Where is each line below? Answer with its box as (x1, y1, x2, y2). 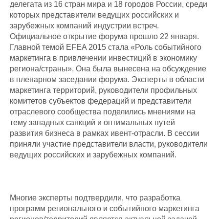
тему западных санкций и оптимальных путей (10, 118, 175, 127)
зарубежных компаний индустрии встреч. (10, 21, 159, 30)
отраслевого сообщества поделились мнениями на (10, 107, 196, 116)
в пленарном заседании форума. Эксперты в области (10, 75, 204, 84)
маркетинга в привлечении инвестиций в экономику (10, 53, 197, 62)
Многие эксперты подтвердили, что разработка (10, 193, 180, 202)
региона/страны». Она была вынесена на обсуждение (10, 64, 206, 73)
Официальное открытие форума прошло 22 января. (10, 32, 199, 41)
